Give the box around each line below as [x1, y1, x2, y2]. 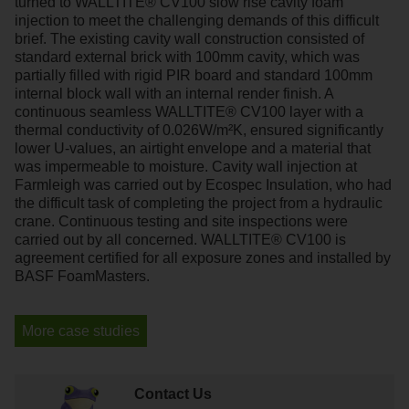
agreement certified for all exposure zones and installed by [15, 250, 391, 267]
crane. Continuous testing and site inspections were [15, 214, 348, 230]
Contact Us [134, 385, 213, 402]
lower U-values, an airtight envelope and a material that [15, 141, 371, 157]
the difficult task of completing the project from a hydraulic [15, 195, 383, 212]
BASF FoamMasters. [15, 268, 150, 285]
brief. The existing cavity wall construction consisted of [15, 31, 364, 47]
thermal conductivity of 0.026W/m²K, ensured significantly [15, 122, 383, 139]
